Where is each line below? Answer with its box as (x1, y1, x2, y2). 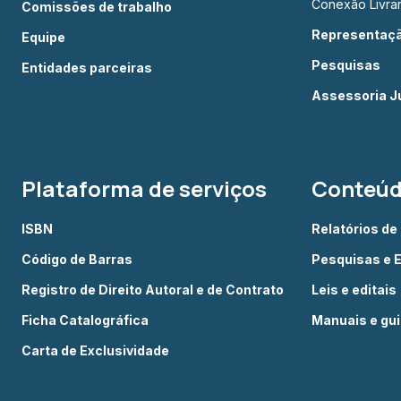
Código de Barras (21, 252, 132, 267)
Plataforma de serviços (21, 174, 267, 203)
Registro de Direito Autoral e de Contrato (21, 282, 284, 297)
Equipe (21, 30, 65, 45)
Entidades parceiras (21, 60, 152, 75)
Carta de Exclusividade (21, 343, 169, 358)
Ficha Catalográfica (21, 312, 149, 328)
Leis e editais (311, 282, 397, 297)
